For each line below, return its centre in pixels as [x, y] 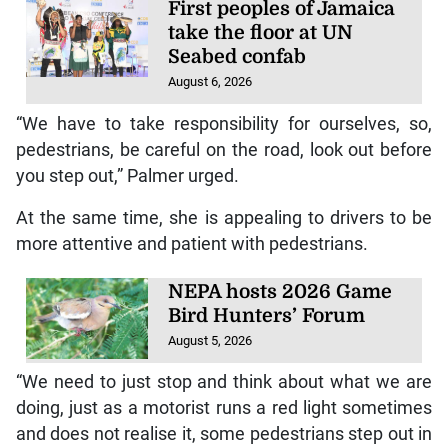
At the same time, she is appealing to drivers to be [224, 217]
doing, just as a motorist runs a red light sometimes [224, 408]
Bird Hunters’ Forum [267, 315]
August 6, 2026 [210, 82]
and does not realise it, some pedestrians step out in [224, 434]
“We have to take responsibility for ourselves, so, [224, 123]
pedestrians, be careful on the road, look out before [224, 149]
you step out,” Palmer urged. [127, 175]
